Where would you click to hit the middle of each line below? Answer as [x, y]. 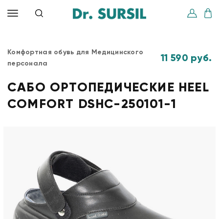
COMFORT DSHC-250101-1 [92, 104]
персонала [28, 63]
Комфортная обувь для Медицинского [76, 52]
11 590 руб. [186, 57]
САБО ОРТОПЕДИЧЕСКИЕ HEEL [108, 87]
